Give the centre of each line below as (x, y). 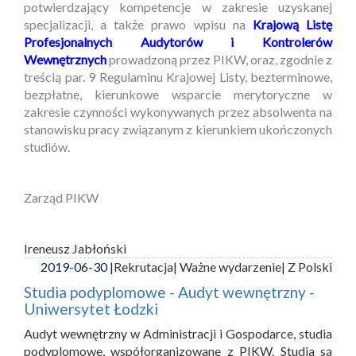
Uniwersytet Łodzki (91, 308)
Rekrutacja (143, 266)
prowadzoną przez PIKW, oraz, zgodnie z (221, 59)
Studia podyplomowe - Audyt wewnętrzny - (169, 292)
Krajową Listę (292, 24)
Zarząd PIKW (61, 197)
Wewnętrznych (65, 59)
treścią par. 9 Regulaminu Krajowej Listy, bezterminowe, (178, 76)
